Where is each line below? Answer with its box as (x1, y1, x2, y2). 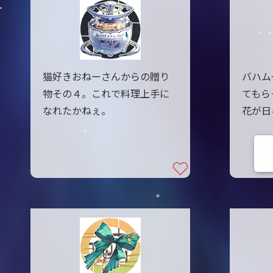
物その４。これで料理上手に (42, 88, 169, 100)
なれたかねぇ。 (42, 105, 111, 117)
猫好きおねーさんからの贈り (42, 71, 169, 83)
